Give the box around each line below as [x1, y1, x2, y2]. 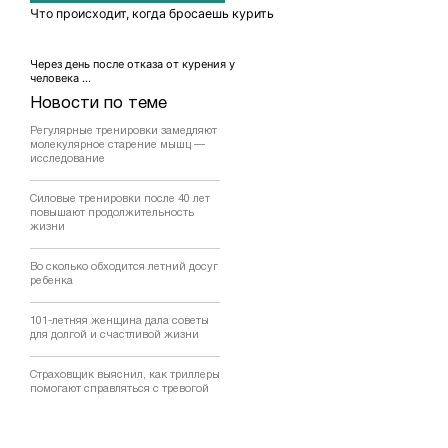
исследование [30, 154, 105, 165]
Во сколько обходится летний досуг [30, 262, 218, 273]
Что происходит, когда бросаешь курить [30, 6, 274, 22]
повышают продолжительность [30, 208, 194, 219]
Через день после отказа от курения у [30, 57, 235, 72]
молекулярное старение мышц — [30, 140, 205, 151]
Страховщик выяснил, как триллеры [30, 370, 220, 381]
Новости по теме [30, 96, 167, 112]
